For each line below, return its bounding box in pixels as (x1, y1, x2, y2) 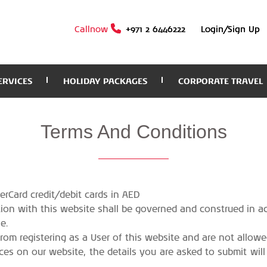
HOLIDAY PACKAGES (63, 76, 148, 86)
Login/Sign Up (201, 26, 260, 34)
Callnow (74, 26, 111, 34)
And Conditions (92, 121, 227, 142)
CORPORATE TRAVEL (178, 76, 263, 86)
